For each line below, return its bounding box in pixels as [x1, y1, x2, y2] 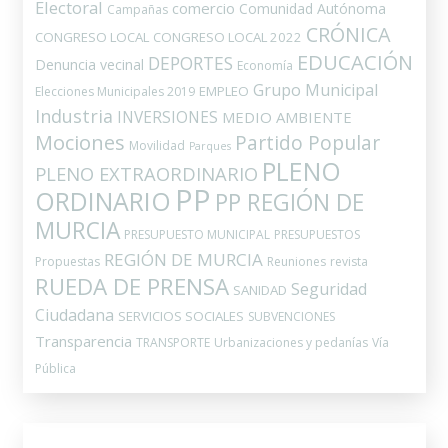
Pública [34, 359, 76, 377]
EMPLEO [198, 81, 249, 100]
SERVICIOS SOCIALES [117, 306, 244, 325]
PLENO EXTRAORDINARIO [34, 160, 258, 186]
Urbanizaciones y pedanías [213, 333, 368, 351]
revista [329, 252, 368, 270]
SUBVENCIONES [247, 307, 335, 325]
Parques [188, 138, 231, 153]
